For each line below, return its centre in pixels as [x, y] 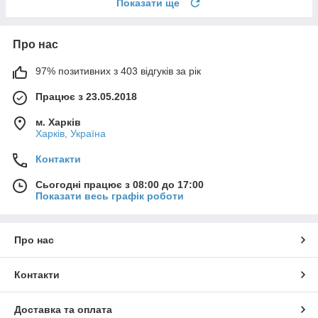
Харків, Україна [71, 134]
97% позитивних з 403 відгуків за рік [118, 71]
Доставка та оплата [63, 310]
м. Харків [58, 122]
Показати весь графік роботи [110, 196]
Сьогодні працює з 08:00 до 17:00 [120, 185]
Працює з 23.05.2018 [86, 97]
